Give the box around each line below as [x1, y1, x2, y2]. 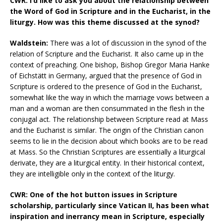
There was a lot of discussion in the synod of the [50, 38, 207, 48]
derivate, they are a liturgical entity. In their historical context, [10, 158, 205, 167]
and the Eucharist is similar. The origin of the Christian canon [10, 125, 204, 135]
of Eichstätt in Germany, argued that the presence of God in [10, 70, 202, 80]
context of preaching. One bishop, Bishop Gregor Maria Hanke [10, 59, 210, 69]
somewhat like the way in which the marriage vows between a [10, 92, 209, 102]
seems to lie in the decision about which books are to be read [10, 136, 208, 146]
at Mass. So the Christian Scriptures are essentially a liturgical [10, 147, 205, 157]
